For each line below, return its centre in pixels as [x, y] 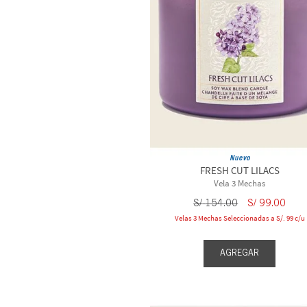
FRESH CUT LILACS [240, 170]
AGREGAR [240, 253]
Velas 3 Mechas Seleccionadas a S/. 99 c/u [240, 218]
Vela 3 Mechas [240, 183]
